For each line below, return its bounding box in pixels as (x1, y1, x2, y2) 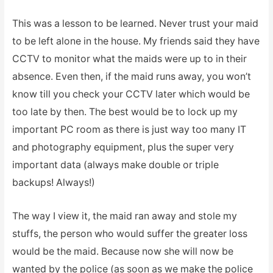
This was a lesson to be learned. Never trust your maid (12, 18, 258, 30)
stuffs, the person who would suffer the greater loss (12, 227, 247, 239)
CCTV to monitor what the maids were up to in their (12, 53, 247, 65)
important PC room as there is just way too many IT (12, 124, 246, 136)
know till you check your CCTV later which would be (12, 88, 250, 101)
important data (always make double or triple (12, 159, 219, 171)
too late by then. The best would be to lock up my (12, 106, 238, 118)
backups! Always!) (12, 177, 95, 189)
